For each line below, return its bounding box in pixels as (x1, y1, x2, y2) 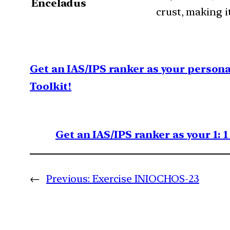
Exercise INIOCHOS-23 (92, 172, 199, 185)
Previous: (46, 172, 90, 185)
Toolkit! (30, 80, 72, 92)
